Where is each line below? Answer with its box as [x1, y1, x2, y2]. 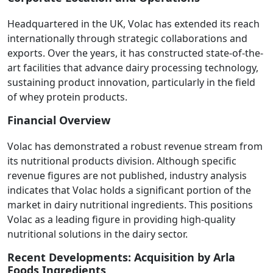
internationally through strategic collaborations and [7, 32, 247, 45]
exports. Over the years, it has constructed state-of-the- [7, 46, 263, 60]
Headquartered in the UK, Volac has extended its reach [7, 17, 260, 30]
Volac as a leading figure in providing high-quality [7, 213, 235, 226]
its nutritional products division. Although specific [7, 154, 236, 168]
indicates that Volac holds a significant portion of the [7, 183, 251, 197]
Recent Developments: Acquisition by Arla [7, 250, 235, 264]
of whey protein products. [7, 90, 127, 104]
